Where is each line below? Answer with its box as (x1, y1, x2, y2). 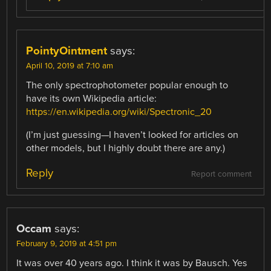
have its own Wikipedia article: (26, 93, 157, 105)
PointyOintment (26, 44, 108, 58)
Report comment (191, 169, 252, 180)
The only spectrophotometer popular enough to (26, 79, 229, 92)
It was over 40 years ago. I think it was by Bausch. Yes (16, 257, 248, 270)
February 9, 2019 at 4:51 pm (16, 239, 117, 249)
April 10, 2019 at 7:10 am (26, 61, 114, 71)
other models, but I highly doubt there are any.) (26, 142, 226, 155)
